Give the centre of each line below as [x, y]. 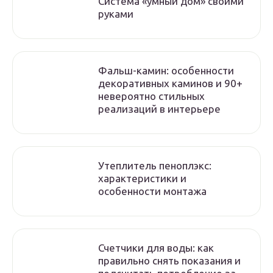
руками [116, 14]
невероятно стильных [151, 96]
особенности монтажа [152, 191]
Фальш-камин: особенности [166, 70]
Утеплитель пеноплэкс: [155, 165]
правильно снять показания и [169, 261]
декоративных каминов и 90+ [170, 83]
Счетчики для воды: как [156, 248]
